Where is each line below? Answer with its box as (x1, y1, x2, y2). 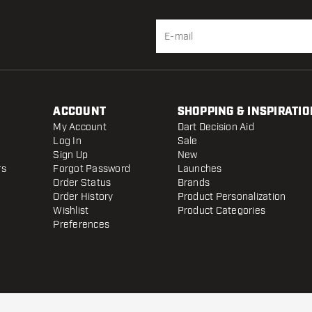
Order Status (53, 177, 111, 189)
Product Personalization (177, 191, 286, 203)
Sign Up (53, 149, 88, 161)
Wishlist (53, 205, 89, 217)
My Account (53, 121, 107, 133)
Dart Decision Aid (177, 121, 254, 133)
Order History (53, 191, 114, 203)
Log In (53, 135, 81, 147)
